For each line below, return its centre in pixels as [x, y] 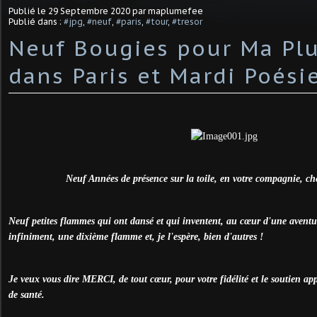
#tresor [187, 21]
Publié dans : [36, 21]
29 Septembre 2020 [89, 11]
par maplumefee [167, 11]
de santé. [27, 294]
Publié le [28, 11]
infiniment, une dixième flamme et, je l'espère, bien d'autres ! [136, 236]
